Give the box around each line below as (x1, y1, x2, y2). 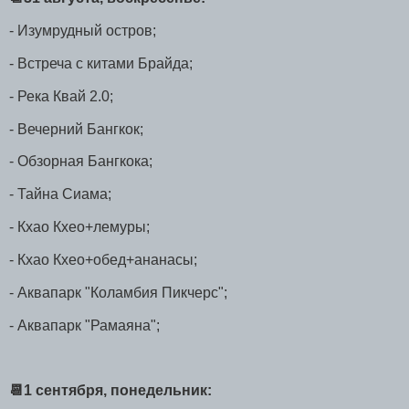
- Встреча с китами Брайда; (9, 56, 193, 71)
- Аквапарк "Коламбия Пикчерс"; (9, 284, 231, 300)
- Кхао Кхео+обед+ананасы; (9, 251, 201, 267)
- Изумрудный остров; (9, 23, 156, 39)
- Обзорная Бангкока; (9, 153, 152, 170)
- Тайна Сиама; (9, 186, 111, 203)
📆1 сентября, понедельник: (9, 383, 212, 399)
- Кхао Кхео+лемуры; (9, 219, 150, 236)
